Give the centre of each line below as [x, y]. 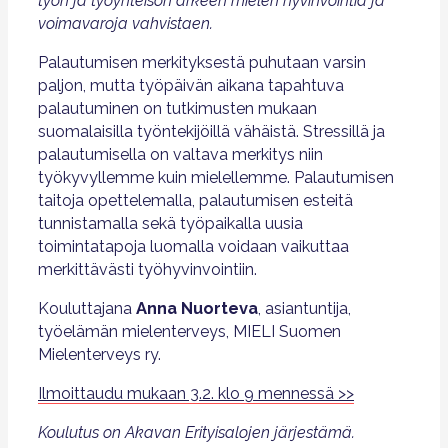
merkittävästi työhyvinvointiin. [147, 269]
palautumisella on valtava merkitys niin [180, 154]
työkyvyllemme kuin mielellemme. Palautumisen [216, 177]
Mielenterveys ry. [99, 354]
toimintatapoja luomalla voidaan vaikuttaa [193, 246]
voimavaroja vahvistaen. [125, 23]
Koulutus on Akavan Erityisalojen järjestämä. [196, 432]
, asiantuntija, [304, 308]
